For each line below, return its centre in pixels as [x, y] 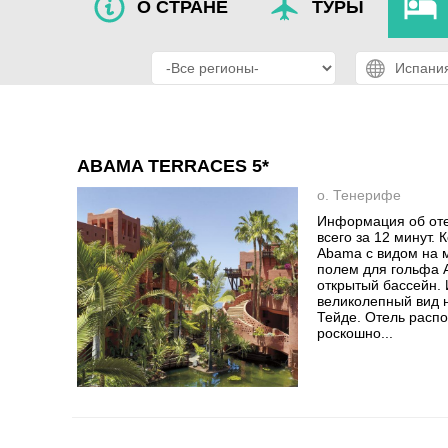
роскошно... [355, 333]
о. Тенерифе [359, 195]
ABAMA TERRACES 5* [173, 166]
